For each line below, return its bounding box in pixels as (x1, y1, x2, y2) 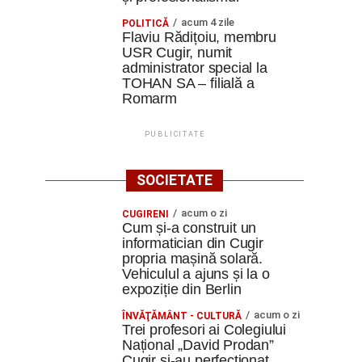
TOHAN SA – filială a (122, 75, 255, 91)
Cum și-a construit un (122, 220, 257, 236)
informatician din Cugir (122, 235, 263, 251)
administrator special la (122, 60, 267, 76)
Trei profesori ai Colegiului (122, 322, 287, 338)
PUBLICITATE (144, 130, 205, 138)
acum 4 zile (181, 16, 234, 28)
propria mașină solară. (122, 250, 263, 267)
